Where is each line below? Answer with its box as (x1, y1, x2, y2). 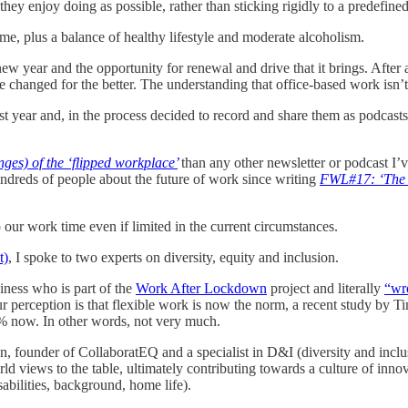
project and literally (267, 280, 384, 296)
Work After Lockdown (136, 280, 267, 296)
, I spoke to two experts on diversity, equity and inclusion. (8, 249, 342, 265)
